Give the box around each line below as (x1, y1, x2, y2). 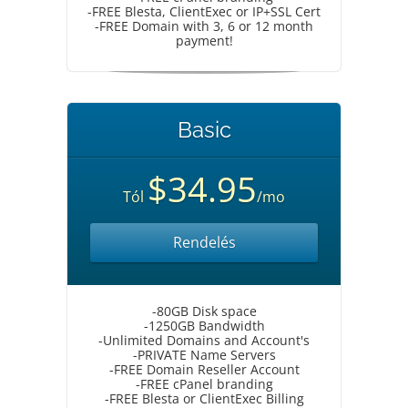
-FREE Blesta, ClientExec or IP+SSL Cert (87, 3, 321, 20)
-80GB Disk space (151, 302, 257, 320)
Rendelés (172, 232, 236, 252)
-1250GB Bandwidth (143, 317, 265, 334)
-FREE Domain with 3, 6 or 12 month (95, 17, 313, 35)
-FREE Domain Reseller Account (108, 361, 300, 378)
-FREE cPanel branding (135, 375, 273, 393)
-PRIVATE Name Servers (132, 346, 276, 363)
